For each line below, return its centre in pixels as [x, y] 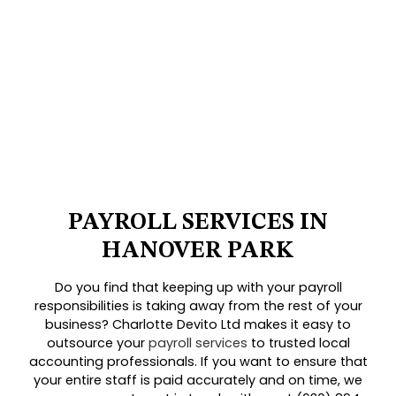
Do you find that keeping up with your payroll [198, 288]
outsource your [97, 343]
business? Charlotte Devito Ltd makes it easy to [198, 325]
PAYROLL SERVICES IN [198, 223]
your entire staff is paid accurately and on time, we [198, 381]
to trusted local [298, 343]
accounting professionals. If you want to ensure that [198, 362]
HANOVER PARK [198, 251]
